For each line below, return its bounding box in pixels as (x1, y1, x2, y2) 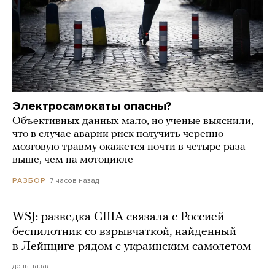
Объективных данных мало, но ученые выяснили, (12, 115, 254, 127)
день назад (12, 261, 50, 270)
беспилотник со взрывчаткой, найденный (12, 225, 236, 238)
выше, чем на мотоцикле (12, 153, 133, 166)
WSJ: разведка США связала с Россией (12, 211, 224, 223)
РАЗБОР (12, 176, 46, 185)
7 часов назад (50, 176, 99, 185)
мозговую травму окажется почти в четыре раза (12, 141, 246, 153)
